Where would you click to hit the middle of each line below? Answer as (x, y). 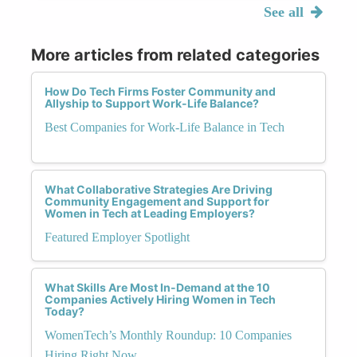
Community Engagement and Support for (157, 201)
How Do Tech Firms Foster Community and (160, 91)
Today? (65, 311)
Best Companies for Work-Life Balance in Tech (165, 127)
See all (285, 12)
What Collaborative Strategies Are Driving (159, 189)
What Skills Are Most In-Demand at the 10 (157, 287)
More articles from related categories (175, 55)
